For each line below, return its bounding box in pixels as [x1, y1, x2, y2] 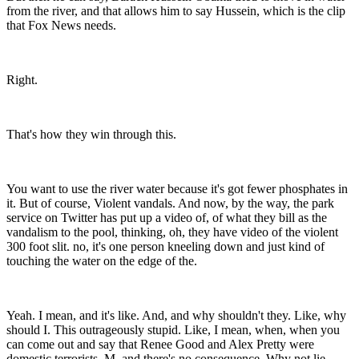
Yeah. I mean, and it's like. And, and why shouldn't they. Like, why [6, 309, 346, 323]
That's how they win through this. [6, 127, 176, 142]
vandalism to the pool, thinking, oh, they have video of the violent [6, 225, 338, 240]
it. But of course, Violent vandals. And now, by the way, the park [6, 196, 334, 211]
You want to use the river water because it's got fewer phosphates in [6, 182, 348, 196]
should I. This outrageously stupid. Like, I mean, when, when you [6, 323, 340, 337]
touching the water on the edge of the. [6, 254, 197, 268]
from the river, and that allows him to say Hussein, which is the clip [6, 4, 345, 18]
